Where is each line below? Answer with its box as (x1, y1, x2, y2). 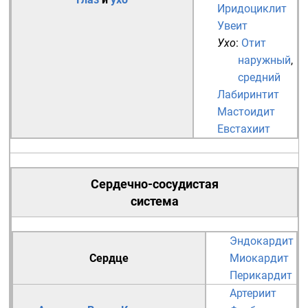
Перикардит (230, 269, 292, 282)
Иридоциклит (217, 2, 287, 15)
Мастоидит (217, 105, 275, 118)
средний (238, 71, 280, 84)
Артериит (230, 287, 276, 300)
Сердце (89, 252, 129, 265)
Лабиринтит (217, 88, 279, 101)
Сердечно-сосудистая (90, 177, 219, 191)
